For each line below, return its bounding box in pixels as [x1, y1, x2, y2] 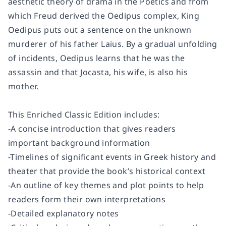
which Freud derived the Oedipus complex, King [8, 10, 199, 22]
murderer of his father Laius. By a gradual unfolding [8, 38, 217, 50]
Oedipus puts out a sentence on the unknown [8, 24, 192, 36]
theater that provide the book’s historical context [8, 165, 205, 177]
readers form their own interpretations [8, 194, 166, 205]
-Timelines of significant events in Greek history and [8, 151, 216, 163]
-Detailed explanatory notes [8, 208, 119, 219]
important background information [8, 137, 150, 149]
